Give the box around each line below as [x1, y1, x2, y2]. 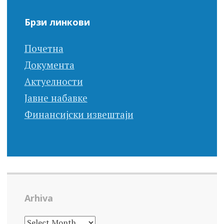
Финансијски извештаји [24, 108, 133, 121]
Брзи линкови [24, 16, 90, 28]
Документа [24, 58, 74, 71]
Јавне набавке [24, 91, 87, 104]
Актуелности [24, 75, 83, 88]
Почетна [24, 42, 63, 55]
